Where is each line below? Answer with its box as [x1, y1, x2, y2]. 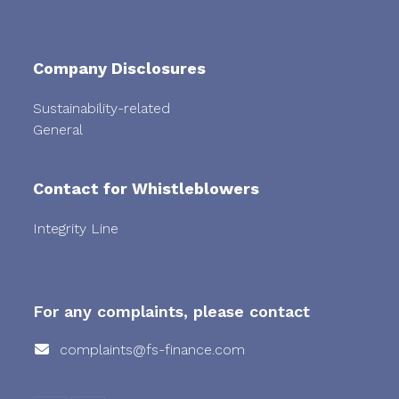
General [33, 121, 84, 139]
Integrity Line [33, 220, 119, 238]
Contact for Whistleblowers [33, 179, 260, 199]
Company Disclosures [33, 59, 207, 78]
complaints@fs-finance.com [60, 341, 246, 359]
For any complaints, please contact [33, 302, 311, 322]
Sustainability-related [33, 100, 171, 118]
